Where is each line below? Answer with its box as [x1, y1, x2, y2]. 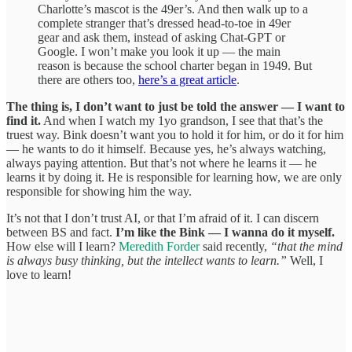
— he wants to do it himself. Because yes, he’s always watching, [6, 141, 326, 156]
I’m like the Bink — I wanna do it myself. [115, 225, 335, 239]
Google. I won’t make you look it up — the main [38, 44, 280, 58]
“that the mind [270, 239, 343, 253]
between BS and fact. [6, 225, 115, 239]
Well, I [287, 253, 323, 267]
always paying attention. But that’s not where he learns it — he [6, 156, 317, 170]
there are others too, [38, 72, 138, 86]
